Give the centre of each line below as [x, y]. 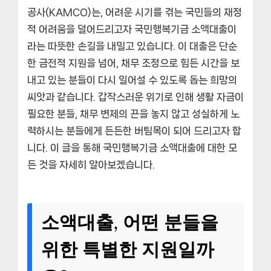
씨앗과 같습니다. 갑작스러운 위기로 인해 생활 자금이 [135, 97]
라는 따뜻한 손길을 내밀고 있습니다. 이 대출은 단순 [132, 46]
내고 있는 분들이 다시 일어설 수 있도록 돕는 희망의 [132, 80]
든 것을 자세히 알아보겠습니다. [91, 165]
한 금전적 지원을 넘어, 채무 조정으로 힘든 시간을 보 [133, 63]
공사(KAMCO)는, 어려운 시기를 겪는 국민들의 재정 [135, 12]
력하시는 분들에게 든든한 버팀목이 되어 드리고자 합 [134, 131]
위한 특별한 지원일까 [128, 250]
